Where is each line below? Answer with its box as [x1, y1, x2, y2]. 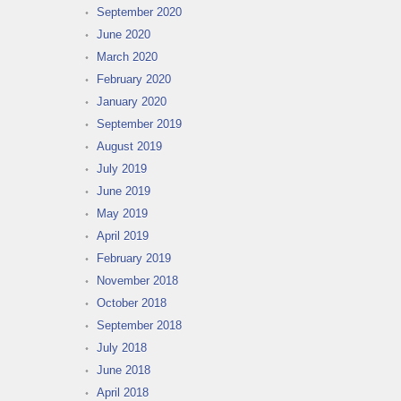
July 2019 [97, 162, 147, 176]
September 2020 [97, 5, 182, 20]
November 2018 [97, 274, 178, 288]
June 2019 [97, 184, 150, 199]
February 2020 [97, 73, 171, 87]
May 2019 [97, 207, 148, 221]
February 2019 [97, 252, 171, 266]
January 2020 [97, 95, 166, 109]
